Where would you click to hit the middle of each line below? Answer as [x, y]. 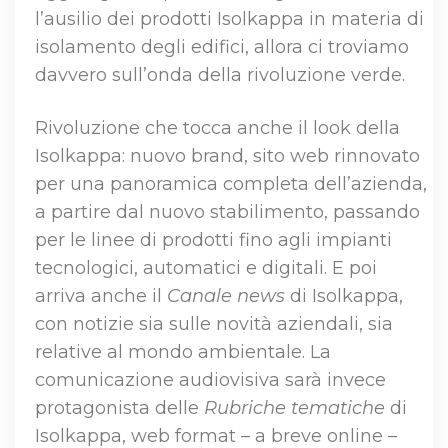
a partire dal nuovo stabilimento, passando [227, 212]
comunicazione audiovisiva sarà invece [210, 380]
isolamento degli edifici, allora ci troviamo [222, 47]
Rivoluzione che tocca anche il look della [217, 128]
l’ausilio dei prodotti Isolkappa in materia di [229, 19]
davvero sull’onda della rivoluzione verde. [220, 75]
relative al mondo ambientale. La [183, 352]
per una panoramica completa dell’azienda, [231, 184]
